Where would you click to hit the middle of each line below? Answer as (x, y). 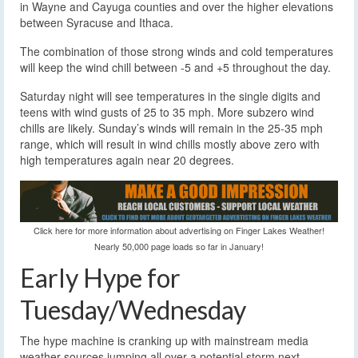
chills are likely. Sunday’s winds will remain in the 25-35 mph (171, 127)
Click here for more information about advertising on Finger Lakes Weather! (179, 230)
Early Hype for (100, 277)
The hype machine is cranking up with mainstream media (164, 340)
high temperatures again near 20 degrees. (127, 159)
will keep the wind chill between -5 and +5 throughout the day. (175, 67)
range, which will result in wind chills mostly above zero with (170, 143)
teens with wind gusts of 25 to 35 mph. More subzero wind (167, 111)
